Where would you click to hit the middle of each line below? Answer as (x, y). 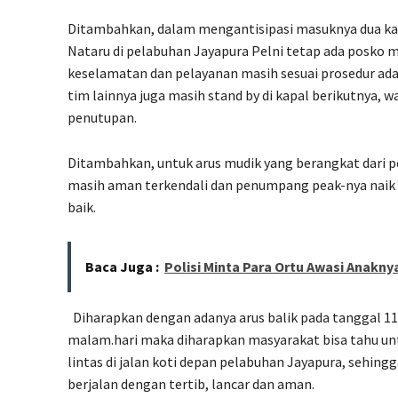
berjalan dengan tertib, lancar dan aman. (191, 384)
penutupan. (102, 118)
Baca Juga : (122, 267)
